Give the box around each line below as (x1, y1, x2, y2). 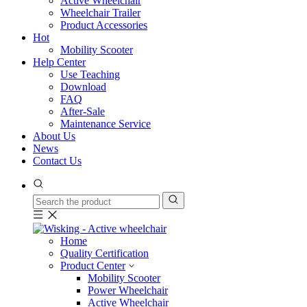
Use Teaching (60, 69, 120, 80)
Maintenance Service (60, 118, 151, 130)
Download (60, 81, 106, 93)
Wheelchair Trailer (60, 7, 140, 19)
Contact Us (33, 155, 82, 167)
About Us (33, 130, 75, 142)
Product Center (60, 260, 125, 271)
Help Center (33, 56, 86, 68)
